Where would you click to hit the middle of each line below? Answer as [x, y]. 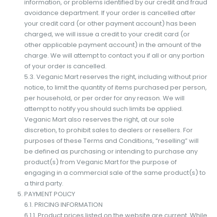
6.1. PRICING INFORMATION [63, 204]
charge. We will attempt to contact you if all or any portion [114, 55]
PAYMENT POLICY [49, 194]
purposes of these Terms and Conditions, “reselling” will [111, 140]
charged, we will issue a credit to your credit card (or [107, 34]
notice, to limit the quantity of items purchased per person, [115, 87]
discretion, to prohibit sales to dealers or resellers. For [108, 130]
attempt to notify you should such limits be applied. [103, 108]
